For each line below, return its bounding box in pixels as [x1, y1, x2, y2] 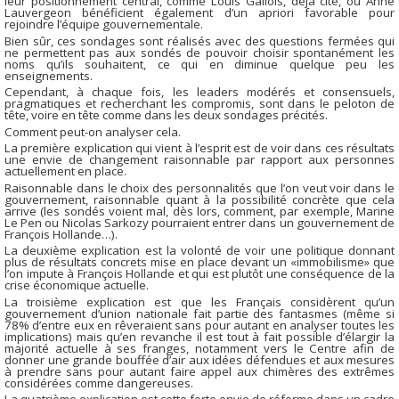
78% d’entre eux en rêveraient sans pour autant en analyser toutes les [4, 316, 395, 333]
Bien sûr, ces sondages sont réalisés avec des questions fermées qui [4, 32, 395, 49]
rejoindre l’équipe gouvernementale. [4, 15, 203, 32]
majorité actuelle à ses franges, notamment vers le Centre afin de [4, 339, 395, 356]
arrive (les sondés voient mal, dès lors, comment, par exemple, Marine [4, 202, 395, 219]
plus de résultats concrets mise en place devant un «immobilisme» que [4, 254, 395, 271]
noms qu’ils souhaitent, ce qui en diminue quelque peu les [4, 55, 395, 72]
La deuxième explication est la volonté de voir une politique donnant [4, 242, 395, 259]
